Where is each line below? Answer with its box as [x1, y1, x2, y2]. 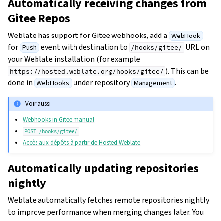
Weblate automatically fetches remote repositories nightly [8, 194, 209, 205]
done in [8, 77, 34, 88]
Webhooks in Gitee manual [23, 115, 95, 124]
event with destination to [39, 41, 129, 52]
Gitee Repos [8, 10, 70, 26]
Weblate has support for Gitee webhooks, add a [8, 30, 169, 40]
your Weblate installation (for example [8, 53, 140, 64]
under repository [72, 77, 131, 88]
